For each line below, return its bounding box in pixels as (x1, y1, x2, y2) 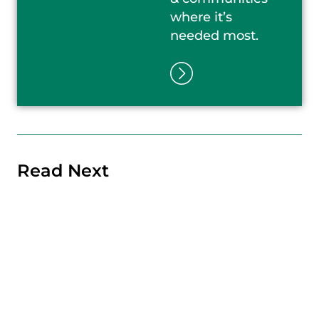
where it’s (169, 9, 232, 24)
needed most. (169, 27, 258, 43)
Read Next (17, 159, 109, 181)
